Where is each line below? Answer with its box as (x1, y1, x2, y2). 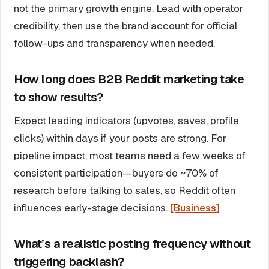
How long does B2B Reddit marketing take (14, 71, 244, 88)
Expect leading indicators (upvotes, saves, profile (14, 114, 239, 128)
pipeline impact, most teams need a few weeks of (14, 149, 246, 163)
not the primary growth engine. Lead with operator (14, 2, 243, 16)
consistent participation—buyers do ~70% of (14, 166, 219, 180)
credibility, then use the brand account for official (14, 19, 237, 33)
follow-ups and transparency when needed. (14, 37, 215, 50)
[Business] (170, 201, 220, 215)
